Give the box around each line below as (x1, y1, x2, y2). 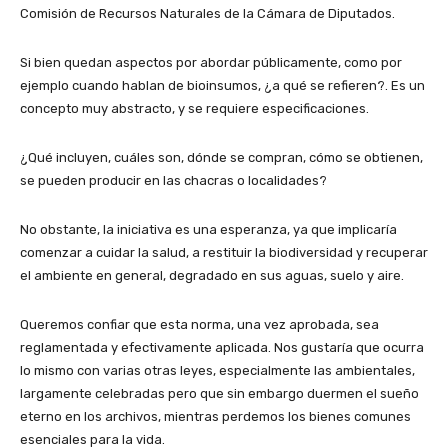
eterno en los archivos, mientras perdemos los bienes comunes (20, 409, 411, 425)
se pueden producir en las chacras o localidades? (20, 173, 327, 189)
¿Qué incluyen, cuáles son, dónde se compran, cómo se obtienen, (20, 150, 423, 166)
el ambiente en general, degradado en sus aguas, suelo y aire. (20, 268, 404, 284)
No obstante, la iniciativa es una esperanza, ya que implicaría (20, 222, 397, 238)
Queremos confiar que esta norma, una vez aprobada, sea (20, 317, 379, 333)
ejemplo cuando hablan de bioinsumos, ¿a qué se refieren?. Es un (20, 78, 425, 94)
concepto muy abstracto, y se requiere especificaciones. (20, 101, 369, 117)
